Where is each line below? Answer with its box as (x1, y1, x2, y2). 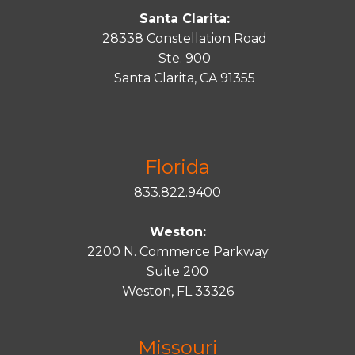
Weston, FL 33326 (121, 284, 234, 299)
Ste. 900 (158, 51, 211, 66)
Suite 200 (147, 264, 208, 279)
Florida (145, 155, 210, 178)
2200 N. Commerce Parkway (86, 244, 269, 259)
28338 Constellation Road (101, 31, 267, 46)
